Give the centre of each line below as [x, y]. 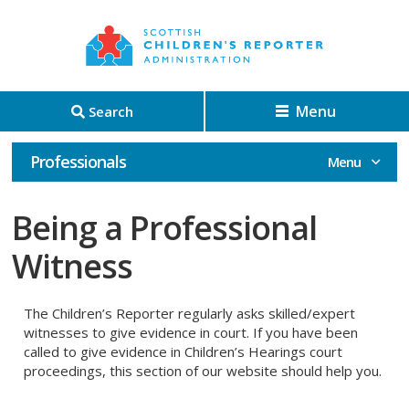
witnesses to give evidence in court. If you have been [191, 332]
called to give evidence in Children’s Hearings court [184, 351]
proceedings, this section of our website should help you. [203, 371]
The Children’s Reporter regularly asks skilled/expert [190, 313]
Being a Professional [165, 228]
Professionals [79, 162]
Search [110, 111]
